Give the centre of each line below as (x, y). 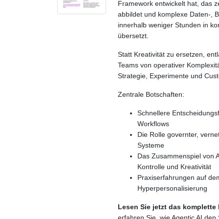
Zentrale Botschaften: (151, 94)
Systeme (151, 145)
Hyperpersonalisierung (172, 188)
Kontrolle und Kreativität (174, 167)
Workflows (153, 124)
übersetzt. (133, 36)
